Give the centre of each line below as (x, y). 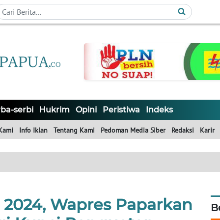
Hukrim (55, 110)
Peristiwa (121, 110)
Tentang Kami (74, 130)
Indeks (159, 110)
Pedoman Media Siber (133, 130)
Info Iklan (33, 130)
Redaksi (183, 130)
